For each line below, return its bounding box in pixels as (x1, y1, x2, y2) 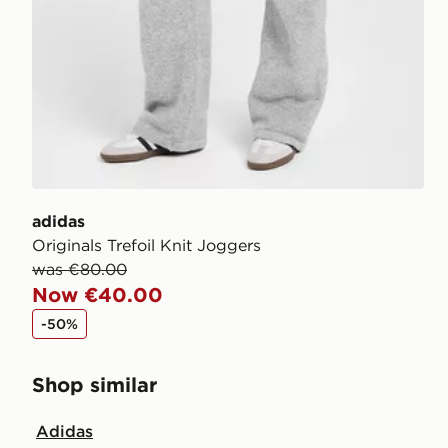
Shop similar (32, 371, 157, 397)
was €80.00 (32, 258, 127, 279)
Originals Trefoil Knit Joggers (32, 234, 261, 255)
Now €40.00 (32, 281, 163, 307)
